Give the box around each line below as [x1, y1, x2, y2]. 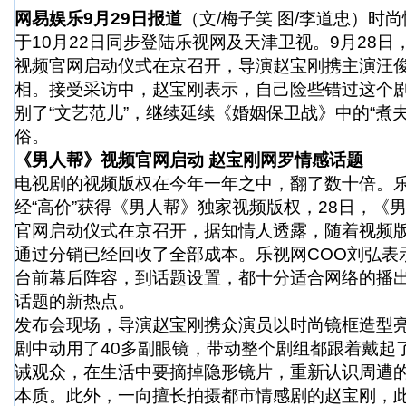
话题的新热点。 [14, 292, 135, 311]
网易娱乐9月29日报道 [14, 9, 182, 28]
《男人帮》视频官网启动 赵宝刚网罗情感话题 [14, 150, 363, 169]
